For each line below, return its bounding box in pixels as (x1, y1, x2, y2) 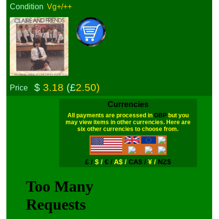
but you (166, 112, 189, 119)
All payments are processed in (67, 112, 154, 119)
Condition (10, 2, 44, 11)
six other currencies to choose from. (77, 126, 179, 132)
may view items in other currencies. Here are (65, 119, 191, 126)
